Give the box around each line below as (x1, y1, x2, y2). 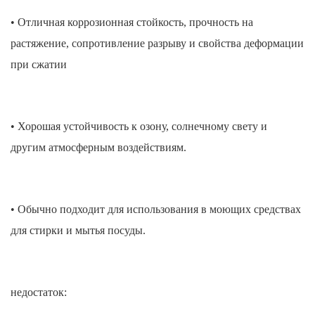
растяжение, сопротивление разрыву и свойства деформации (11, 37, 304, 50)
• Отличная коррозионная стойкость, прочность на (11, 16, 253, 29)
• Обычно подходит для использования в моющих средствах (11, 203, 301, 216)
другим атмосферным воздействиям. (11, 141, 186, 154)
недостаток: (11, 286, 67, 299)
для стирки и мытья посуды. (11, 224, 146, 237)
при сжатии (11, 58, 67, 71)
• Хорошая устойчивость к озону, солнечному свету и (11, 120, 267, 133)
